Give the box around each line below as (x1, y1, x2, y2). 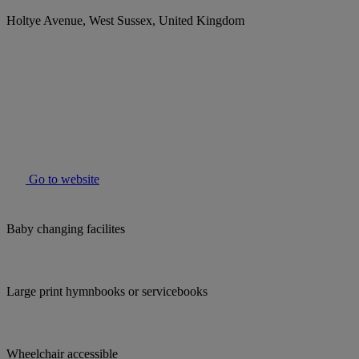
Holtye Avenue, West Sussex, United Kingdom (6, 14, 244, 28)
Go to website (26, 172, 99, 187)
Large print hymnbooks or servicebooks (6, 284, 208, 299)
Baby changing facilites (6, 222, 125, 236)
